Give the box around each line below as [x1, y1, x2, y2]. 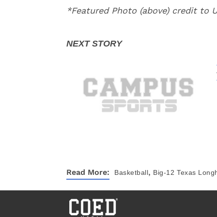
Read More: [66, 168, 109, 177]
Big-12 [153, 169, 174, 176]
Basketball [114, 169, 148, 176]
